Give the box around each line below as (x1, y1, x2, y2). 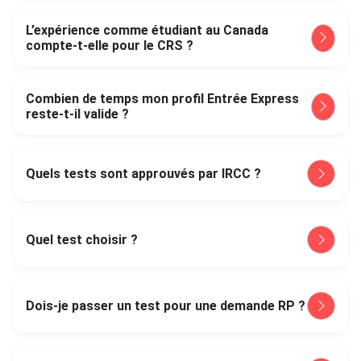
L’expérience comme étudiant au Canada (26, 23, 268, 38)
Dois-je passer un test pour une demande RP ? (26, 298, 305, 313)
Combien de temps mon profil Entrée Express (26, 91, 299, 106)
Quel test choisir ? (26, 232, 138, 247)
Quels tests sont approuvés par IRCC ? (26, 166, 261, 181)
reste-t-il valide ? (26, 106, 129, 122)
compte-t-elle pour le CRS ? (26, 38, 193, 53)
